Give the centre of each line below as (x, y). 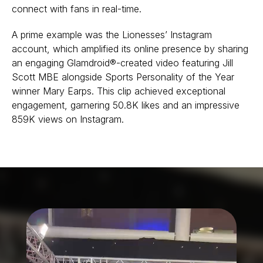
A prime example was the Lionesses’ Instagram (112, 35)
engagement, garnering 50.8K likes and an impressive (126, 105)
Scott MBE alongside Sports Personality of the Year (123, 77)
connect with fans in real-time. (77, 9)
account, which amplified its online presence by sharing (130, 49)
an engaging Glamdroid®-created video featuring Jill (122, 63)
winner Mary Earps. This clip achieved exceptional (119, 91)
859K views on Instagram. (68, 119)
